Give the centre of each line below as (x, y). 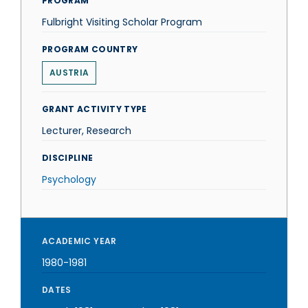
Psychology (69, 179)
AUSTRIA (69, 73)
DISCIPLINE (68, 158)
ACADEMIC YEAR (79, 241)
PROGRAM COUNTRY (90, 49)
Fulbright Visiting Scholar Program (122, 22)
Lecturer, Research (87, 131)
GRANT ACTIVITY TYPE (95, 109)
